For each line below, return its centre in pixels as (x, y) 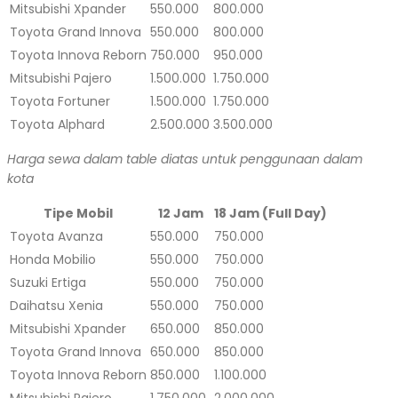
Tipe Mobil (78, 213)
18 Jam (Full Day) (271, 213)
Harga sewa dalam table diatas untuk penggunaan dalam (185, 159)
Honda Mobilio (53, 259)
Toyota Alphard (57, 124)
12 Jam (180, 213)
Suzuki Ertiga (48, 282)
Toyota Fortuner (60, 101)
